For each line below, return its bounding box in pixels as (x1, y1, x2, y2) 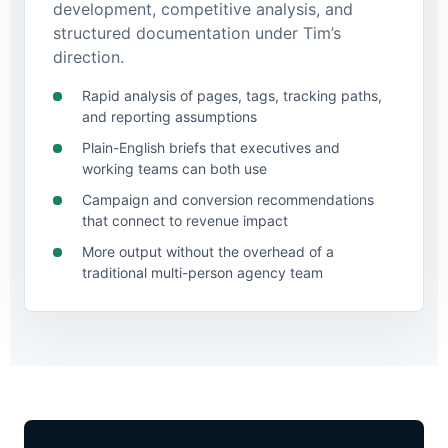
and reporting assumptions (82, 108, 257, 125)
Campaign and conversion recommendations (82, 191, 374, 208)
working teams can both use (82, 160, 267, 177)
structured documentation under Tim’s (53, 23, 341, 43)
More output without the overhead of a (82, 243, 334, 260)
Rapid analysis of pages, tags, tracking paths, (82, 87, 382, 104)
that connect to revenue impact (82, 212, 288, 229)
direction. (53, 47, 124, 67)
